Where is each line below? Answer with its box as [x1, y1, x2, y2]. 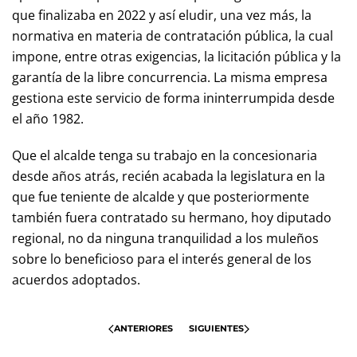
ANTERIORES [113, 323, 173, 334]
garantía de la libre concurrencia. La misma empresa [12, 69, 328, 86]
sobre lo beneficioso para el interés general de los [12, 250, 312, 268]
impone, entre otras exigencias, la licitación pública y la [12, 48, 341, 65]
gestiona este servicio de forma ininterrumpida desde [12, 89, 335, 107]
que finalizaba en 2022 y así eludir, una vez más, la [12, 6, 312, 24]
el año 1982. [12, 110, 84, 127]
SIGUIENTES [188, 323, 244, 334]
